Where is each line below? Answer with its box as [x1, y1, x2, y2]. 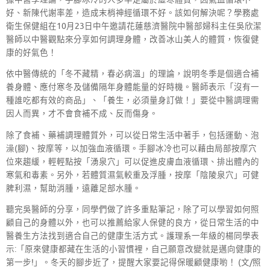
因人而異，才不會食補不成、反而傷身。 [6, 108, 158, 119]
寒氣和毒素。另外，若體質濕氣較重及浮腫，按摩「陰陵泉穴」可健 [6, 169, 259, 180]
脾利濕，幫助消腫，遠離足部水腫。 [6, 183, 141, 193]
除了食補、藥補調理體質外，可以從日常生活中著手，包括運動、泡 [6, 130, 259, 140]
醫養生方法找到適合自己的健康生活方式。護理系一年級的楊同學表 [6, 231, 259, 242]
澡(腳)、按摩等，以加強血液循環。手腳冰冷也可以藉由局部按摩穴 [6, 143, 257, 154]
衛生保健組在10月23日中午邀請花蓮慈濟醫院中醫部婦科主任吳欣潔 [6, 20, 262, 31]
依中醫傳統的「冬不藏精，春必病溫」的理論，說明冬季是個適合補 [6, 69, 259, 80]
